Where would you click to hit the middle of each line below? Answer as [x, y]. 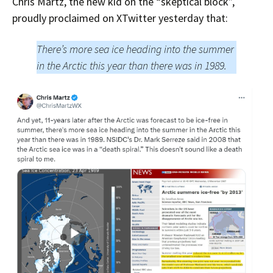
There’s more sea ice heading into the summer [135, 49]
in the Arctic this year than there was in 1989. [132, 66]
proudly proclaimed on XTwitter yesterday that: [120, 18]
